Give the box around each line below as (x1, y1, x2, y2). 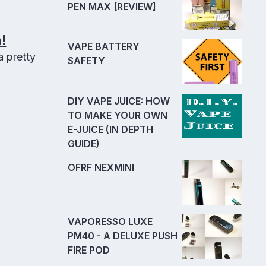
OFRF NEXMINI (68, 161, 134, 173)
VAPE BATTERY (68, 40, 140, 53)
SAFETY (68, 55, 105, 67)
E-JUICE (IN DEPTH (68, 123, 153, 135)
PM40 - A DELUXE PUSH (68, 230, 178, 242)
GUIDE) (68, 137, 100, 150)
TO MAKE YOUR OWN (68, 109, 167, 121)
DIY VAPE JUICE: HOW (68, 94, 170, 107)
